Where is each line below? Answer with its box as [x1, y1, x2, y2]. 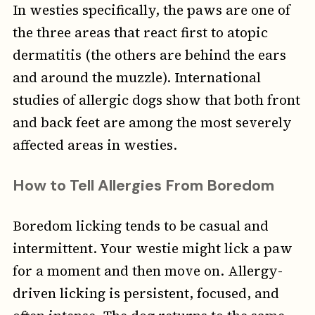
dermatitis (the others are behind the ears [12, 46, 286, 65]
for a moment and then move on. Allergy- [12, 262, 283, 281]
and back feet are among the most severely [12, 113, 292, 132]
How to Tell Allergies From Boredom [12, 175, 274, 196]
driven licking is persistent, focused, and [12, 284, 279, 303]
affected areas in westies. [12, 136, 177, 155]
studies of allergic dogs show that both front [12, 91, 300, 110]
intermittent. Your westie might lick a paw [12, 239, 292, 258]
